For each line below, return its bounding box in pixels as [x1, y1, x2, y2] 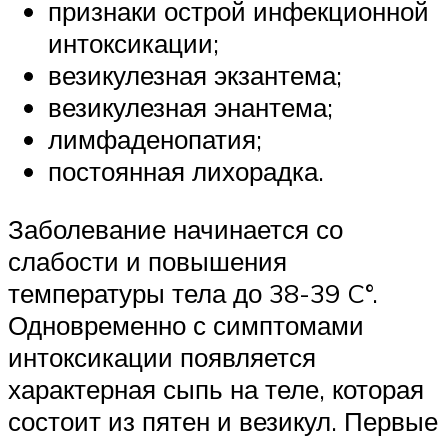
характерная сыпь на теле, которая [8, 372, 424, 405]
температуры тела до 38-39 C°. [8, 276, 378, 309]
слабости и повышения [8, 244, 287, 277]
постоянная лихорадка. [48, 155, 324, 188]
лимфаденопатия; [48, 123, 262, 156]
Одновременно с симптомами [8, 308, 364, 341]
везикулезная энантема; [48, 91, 333, 124]
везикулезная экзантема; [48, 59, 342, 92]
